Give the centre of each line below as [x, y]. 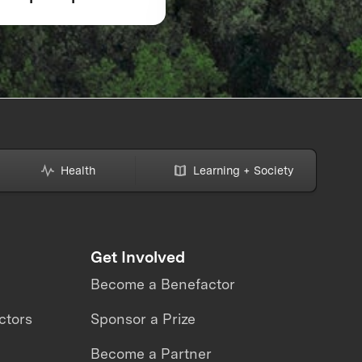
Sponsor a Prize [143, 318]
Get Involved [137, 257]
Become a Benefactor [162, 284]
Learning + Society [243, 170]
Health [78, 170]
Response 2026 [261, 15]
